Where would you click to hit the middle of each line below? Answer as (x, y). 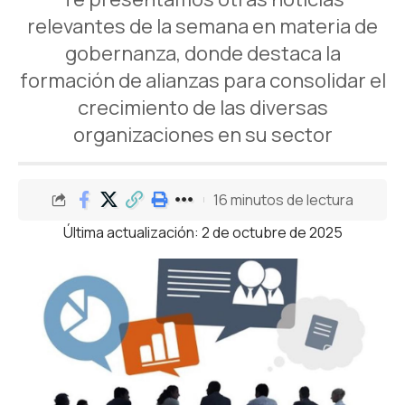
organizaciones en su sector (202, 135)
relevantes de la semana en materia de (202, 26)
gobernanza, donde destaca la (202, 53)
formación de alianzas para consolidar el (202, 80)
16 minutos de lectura (283, 199)
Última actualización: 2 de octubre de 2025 (202, 232)
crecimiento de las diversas (202, 108)
